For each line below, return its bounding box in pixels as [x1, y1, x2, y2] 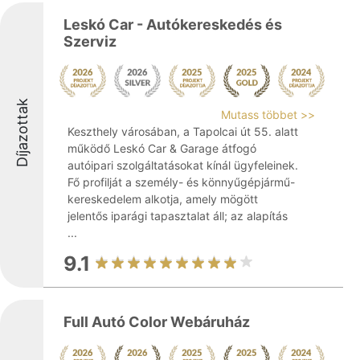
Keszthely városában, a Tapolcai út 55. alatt [67, 125, 298, 138]
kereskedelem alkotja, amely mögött [67, 192, 258, 206]
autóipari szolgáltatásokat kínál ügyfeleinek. [67, 158, 298, 172]
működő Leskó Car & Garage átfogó [67, 141, 256, 155]
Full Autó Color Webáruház [63, 313, 250, 330]
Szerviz [63, 33, 117, 50]
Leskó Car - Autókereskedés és [63, 16, 282, 33]
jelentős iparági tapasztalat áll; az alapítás [67, 209, 288, 223]
